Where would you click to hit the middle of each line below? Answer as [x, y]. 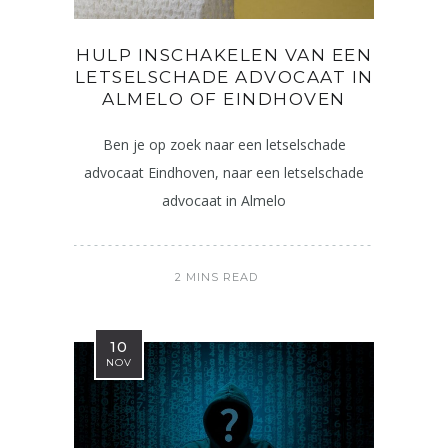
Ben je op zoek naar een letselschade [224, 144]
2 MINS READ [216, 277]
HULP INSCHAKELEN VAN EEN [224, 55]
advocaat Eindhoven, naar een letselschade [224, 172]
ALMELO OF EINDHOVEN [224, 99]
